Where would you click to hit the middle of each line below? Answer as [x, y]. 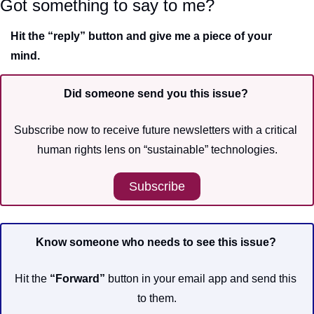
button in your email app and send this [201, 278]
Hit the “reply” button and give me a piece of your [141, 36]
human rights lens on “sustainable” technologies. [157, 149]
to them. [157, 298]
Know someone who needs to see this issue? [156, 242]
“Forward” [77, 278]
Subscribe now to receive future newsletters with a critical [156, 130]
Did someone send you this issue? [157, 93]
